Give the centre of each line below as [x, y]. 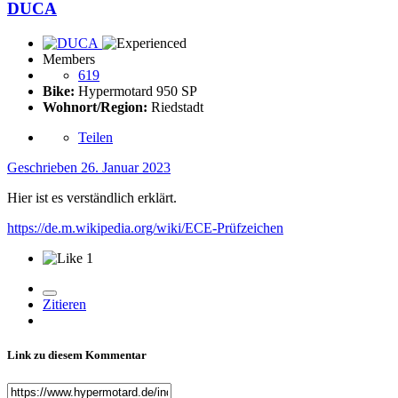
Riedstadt [175, 107]
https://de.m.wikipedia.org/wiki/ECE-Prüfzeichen [145, 228]
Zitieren [64, 305]
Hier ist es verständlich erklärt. [94, 198]
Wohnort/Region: [95, 107]
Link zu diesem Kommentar [77, 355]
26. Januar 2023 [126, 168]
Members [69, 60]
